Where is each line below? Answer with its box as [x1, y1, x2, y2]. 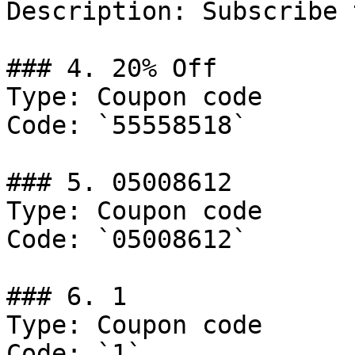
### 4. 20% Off [6, 54, 217, 82]
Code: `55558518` [6, 111, 247, 139]
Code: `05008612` [6, 225, 247, 254]
